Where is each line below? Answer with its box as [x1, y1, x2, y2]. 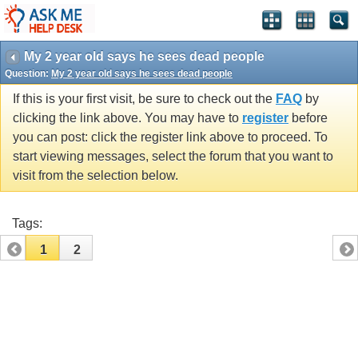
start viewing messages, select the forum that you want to [13, 149, 333, 164]
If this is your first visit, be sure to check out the [13, 92, 276, 106]
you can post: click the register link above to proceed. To [13, 130, 328, 145]
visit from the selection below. [13, 169, 178, 183]
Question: [5, 68, 51, 79]
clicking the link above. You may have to [13, 111, 242, 125]
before [288, 111, 328, 125]
